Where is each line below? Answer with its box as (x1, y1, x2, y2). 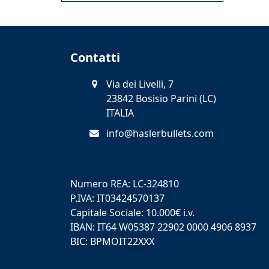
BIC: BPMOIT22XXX (70, 234, 154, 248)
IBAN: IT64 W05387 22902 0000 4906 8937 (70, 220, 256, 234)
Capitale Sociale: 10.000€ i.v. (70, 205, 195, 219)
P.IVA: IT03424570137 (70, 191, 165, 205)
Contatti (70, 49, 120, 65)
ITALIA (106, 106, 134, 119)
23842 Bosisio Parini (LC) (106, 91, 216, 105)
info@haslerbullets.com (106, 126, 214, 140)
